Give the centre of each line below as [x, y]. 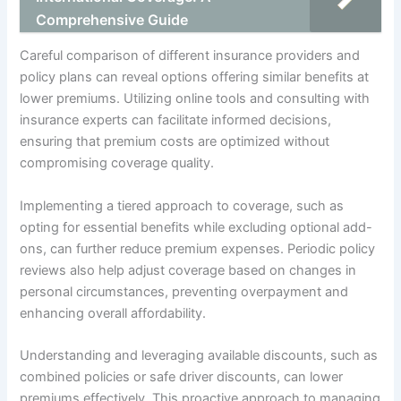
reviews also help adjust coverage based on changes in [188, 270]
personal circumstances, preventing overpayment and [184, 291]
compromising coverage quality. [117, 163]
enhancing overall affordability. [113, 313]
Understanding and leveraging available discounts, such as [199, 356]
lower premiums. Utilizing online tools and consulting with [195, 99]
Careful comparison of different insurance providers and [190, 56]
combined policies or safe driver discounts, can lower [182, 377]
